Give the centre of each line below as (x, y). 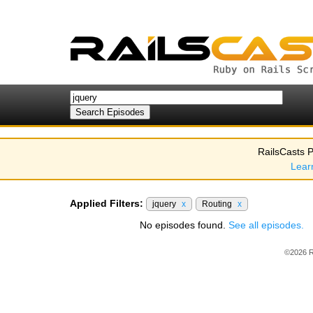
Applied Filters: (107, 203)
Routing (218, 204)
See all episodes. (266, 225)
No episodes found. (184, 225)
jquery (165, 204)
